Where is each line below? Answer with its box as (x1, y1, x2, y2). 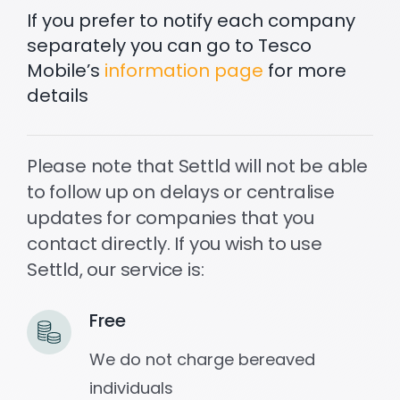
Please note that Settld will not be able (26, 154, 368, 179)
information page (104, 58, 263, 84)
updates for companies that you (26, 205, 314, 231)
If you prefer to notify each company (26, 8, 355, 34)
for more (262, 58, 346, 84)
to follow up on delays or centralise (26, 179, 335, 205)
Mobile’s (26, 58, 104, 84)
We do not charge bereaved (88, 348, 315, 371)
